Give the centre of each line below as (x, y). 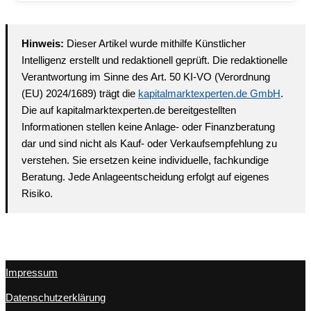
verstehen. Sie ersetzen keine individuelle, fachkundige (145, 160)
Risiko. (37, 194)
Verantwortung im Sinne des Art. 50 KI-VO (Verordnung (146, 77)
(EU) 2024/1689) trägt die (80, 94)
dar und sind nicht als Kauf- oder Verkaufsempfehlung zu (149, 144)
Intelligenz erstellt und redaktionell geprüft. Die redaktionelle (154, 60)
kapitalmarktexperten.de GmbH (209, 94)
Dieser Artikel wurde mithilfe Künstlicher (155, 44)
